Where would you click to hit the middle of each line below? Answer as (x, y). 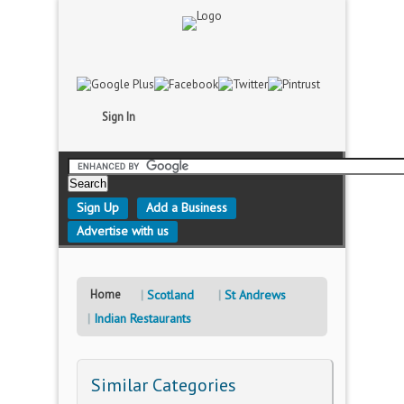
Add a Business (187, 207)
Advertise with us (123, 231)
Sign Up (98, 207)
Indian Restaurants (142, 318)
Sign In (119, 117)
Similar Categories (164, 385)
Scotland (170, 295)
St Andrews (255, 295)
